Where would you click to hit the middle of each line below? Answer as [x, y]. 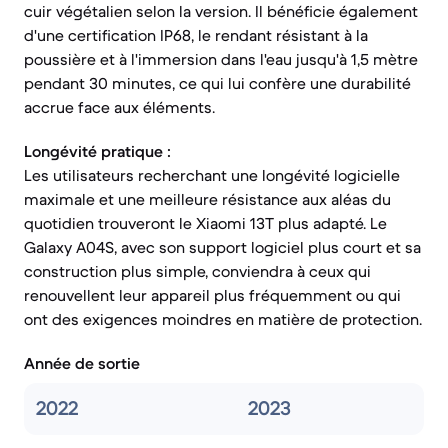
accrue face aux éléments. [119, 107]
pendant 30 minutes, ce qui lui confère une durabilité [217, 83]
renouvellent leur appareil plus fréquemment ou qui [212, 295]
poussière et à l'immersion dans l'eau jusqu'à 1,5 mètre [221, 59]
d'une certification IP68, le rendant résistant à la [196, 35]
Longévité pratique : [97, 151]
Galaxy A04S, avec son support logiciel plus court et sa [222, 247]
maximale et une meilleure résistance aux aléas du [207, 199]
